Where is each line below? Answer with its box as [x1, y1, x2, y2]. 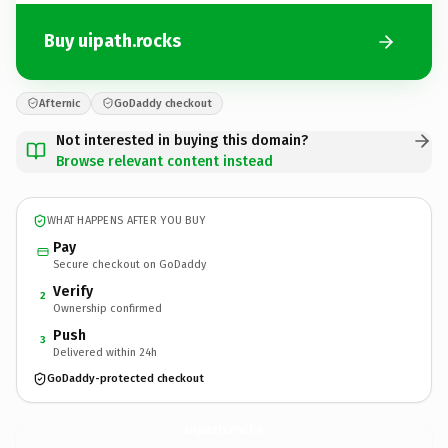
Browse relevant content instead [56, 152, 273, 170]
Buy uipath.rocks [44, 30, 181, 52]
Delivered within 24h [53, 345, 157, 359]
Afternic [39, 96, 80, 110]
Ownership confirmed [53, 301, 162, 315]
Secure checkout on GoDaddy [53, 257, 206, 271]
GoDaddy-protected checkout [47, 372, 204, 385]
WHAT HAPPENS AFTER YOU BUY [47, 214, 206, 227]
